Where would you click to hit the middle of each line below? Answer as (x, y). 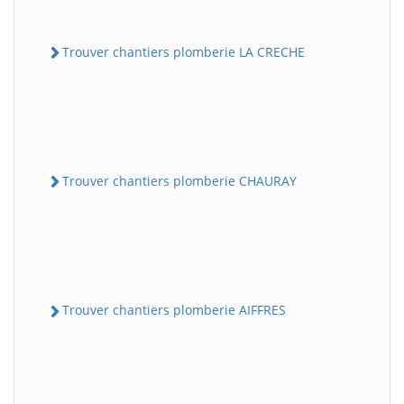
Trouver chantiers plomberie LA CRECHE (184, 51)
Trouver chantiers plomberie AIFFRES (174, 310)
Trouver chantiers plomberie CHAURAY (179, 181)
